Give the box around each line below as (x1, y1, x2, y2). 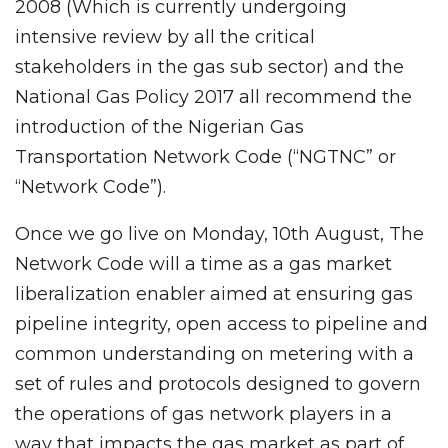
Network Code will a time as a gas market (15, 253, 392, 276)
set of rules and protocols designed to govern (15, 373, 421, 396)
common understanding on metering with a (15, 343, 414, 366)
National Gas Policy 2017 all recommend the (15, 86, 412, 109)
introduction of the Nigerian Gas (15, 116, 304, 139)
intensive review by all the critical (15, 26, 315, 49)
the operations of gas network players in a (15, 403, 392, 426)
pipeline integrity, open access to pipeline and (15, 313, 428, 336)
